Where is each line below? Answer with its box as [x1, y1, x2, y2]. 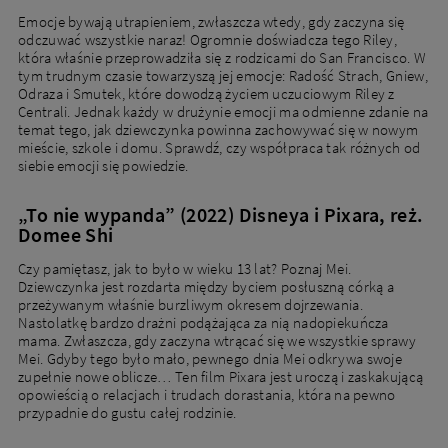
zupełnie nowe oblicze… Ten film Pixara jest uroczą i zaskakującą [18, 367, 424, 387]
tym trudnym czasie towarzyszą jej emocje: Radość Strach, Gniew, [18, 66, 428, 86]
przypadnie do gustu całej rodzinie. [18, 403, 237, 423]
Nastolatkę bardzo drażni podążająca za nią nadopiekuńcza [18, 313, 389, 333]
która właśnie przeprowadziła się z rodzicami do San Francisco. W [18, 48, 427, 68]
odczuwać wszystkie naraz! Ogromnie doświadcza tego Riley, [18, 30, 398, 50]
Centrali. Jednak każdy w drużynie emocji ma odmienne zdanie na [18, 102, 429, 122]
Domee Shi [18, 222, 114, 248]
